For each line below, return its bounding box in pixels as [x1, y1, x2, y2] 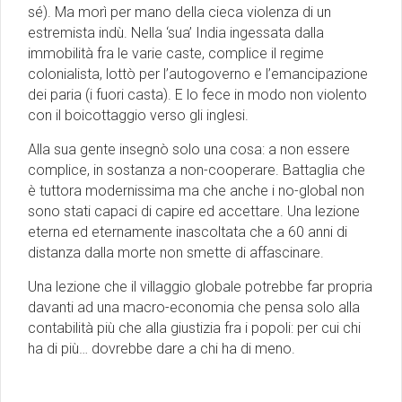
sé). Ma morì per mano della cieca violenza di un [28, 3, 331, 21]
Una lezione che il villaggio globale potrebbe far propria [28, 277, 372, 295]
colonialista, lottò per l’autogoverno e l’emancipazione [28, 65, 368, 83]
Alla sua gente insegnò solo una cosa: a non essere [28, 140, 350, 158]
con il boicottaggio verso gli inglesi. [28, 106, 249, 124]
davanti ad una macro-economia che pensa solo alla [28, 298, 360, 316]
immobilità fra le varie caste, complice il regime [28, 44, 324, 62]
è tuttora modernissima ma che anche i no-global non [28, 181, 364, 199]
